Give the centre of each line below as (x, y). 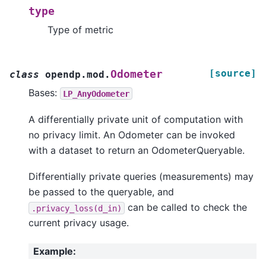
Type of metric (80, 30)
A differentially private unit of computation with (136, 119)
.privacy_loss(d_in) (77, 208)
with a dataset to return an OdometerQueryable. (137, 150)
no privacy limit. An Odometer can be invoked (132, 134)
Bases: (44, 93)
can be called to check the (186, 208)
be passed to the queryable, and (101, 192)
